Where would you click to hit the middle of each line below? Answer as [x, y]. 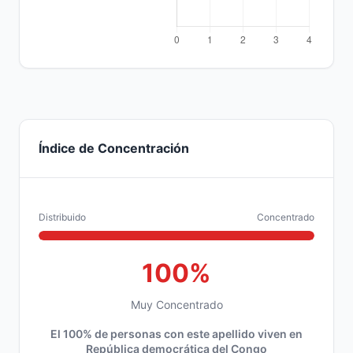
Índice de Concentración [114, 148]
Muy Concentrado [176, 305]
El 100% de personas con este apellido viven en [176, 334]
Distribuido [62, 217]
